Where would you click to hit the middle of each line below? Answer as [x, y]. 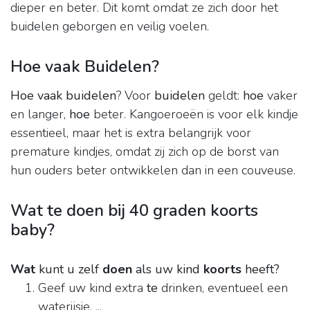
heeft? [261, 270]
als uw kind [168, 270]
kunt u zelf [69, 270]
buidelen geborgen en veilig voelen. [110, 27]
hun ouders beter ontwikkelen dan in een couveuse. [153, 171]
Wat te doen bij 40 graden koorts [134, 211]
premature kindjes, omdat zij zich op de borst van [145, 152]
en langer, [40, 115]
